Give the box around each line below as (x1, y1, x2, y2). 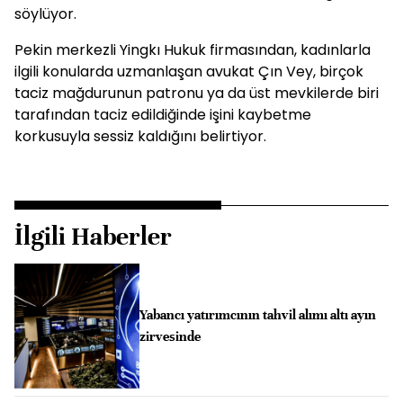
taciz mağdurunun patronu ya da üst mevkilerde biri (14, 83, 379, 103)
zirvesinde (139, 328, 201, 345)
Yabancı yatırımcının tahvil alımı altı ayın (139, 307, 376, 324)
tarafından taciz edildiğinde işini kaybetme (14, 104, 311, 125)
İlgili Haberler (14, 221, 172, 252)
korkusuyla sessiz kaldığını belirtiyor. (14, 126, 266, 147)
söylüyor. (14, 4, 76, 24)
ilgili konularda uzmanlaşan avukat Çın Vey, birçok (14, 61, 363, 82)
